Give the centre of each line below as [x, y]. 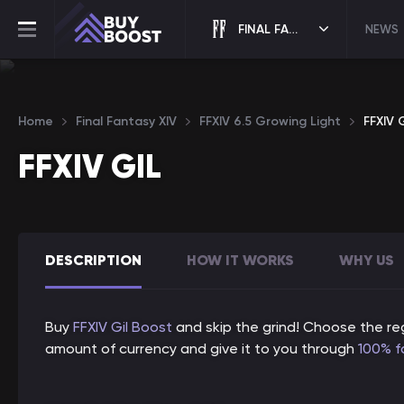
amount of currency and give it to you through [202, 349]
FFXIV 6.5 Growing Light [270, 121]
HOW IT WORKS [240, 260]
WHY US [367, 260]
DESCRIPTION [93, 260]
